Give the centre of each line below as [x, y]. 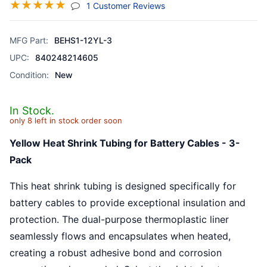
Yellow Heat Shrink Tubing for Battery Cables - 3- [125, 143]
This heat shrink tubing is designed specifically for [123, 186]
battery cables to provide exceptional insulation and [128, 203]
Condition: [29, 75]
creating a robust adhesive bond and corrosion [116, 253]
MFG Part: [29, 40]
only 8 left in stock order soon [66, 120]
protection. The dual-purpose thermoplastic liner [119, 219]
